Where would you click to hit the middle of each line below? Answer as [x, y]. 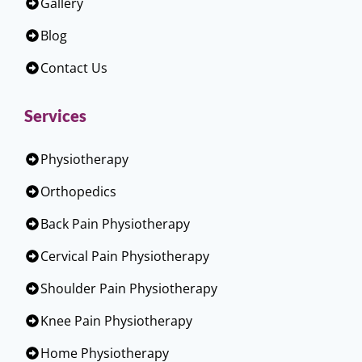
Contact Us [74, 68]
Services [55, 116]
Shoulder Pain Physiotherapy [129, 288]
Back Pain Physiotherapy [115, 224]
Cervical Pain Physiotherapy [125, 256]
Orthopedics [78, 192]
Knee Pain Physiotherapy [116, 321]
